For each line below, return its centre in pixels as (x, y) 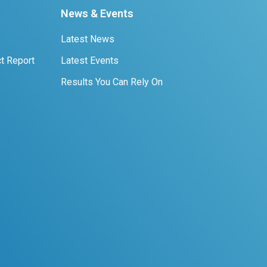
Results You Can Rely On (112, 82)
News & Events (97, 13)
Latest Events (90, 60)
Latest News (88, 39)
